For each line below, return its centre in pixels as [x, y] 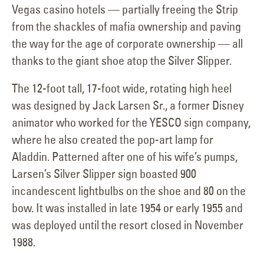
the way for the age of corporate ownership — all [127, 44]
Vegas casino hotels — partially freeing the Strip [125, 9]
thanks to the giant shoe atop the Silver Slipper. [122, 61]
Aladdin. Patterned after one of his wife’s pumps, [125, 157]
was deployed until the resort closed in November [128, 225]
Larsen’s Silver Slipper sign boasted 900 [104, 174]
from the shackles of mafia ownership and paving [126, 27]
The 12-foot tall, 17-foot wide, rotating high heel [122, 88]
